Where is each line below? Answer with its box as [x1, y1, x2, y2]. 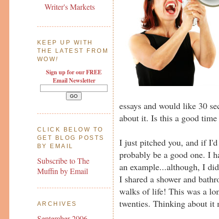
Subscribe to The [37, 155, 89, 166]
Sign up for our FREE [46, 68, 102, 77]
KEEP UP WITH [37, 39, 93, 46]
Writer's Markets [44, 1, 95, 12]
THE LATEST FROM [37, 47, 109, 55]
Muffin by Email [37, 165, 88, 176]
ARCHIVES [37, 200, 77, 207]
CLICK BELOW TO [37, 126, 104, 133]
